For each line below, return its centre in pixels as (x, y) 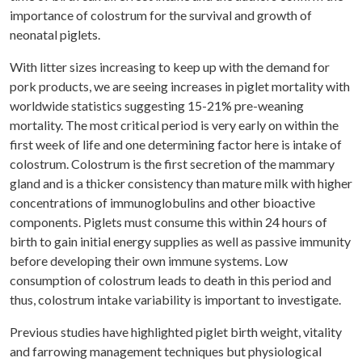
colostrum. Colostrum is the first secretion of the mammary (172, 164)
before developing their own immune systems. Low (149, 261)
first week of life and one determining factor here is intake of (176, 145)
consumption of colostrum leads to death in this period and (170, 280)
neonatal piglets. (55, 35)
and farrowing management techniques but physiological (166, 351)
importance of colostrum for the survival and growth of (161, 15)
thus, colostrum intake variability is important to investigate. (175, 300)
